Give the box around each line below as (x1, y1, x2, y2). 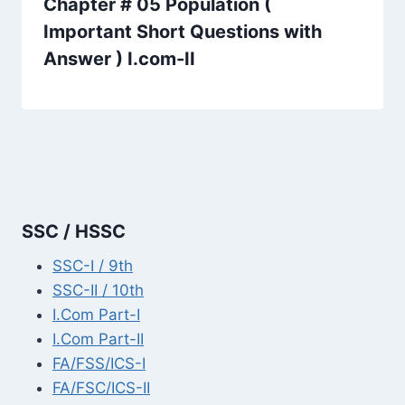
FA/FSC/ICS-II (52, 378, 150, 397)
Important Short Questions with (43, 21, 322, 43)
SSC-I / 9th (52, 256, 133, 275)
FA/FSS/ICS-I (52, 353, 146, 372)
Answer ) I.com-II (43, 48, 195, 71)
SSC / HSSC (22, 220, 126, 242)
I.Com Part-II (52, 329, 144, 348)
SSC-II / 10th (52, 280, 144, 299)
